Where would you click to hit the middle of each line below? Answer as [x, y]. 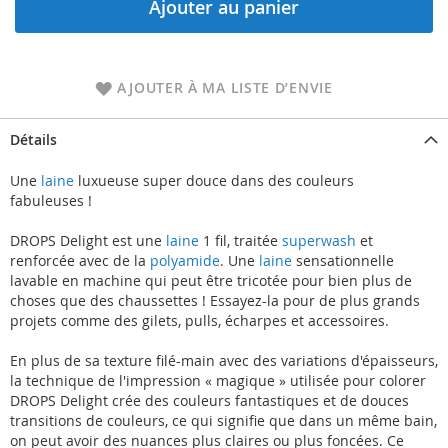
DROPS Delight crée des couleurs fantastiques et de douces [209, 401]
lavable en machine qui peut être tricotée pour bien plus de [211, 281]
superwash [319, 241]
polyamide [185, 261]
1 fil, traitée [240, 241]
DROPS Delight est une [86, 241]
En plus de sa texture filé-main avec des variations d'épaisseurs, [224, 361]
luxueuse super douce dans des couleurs [214, 181]
